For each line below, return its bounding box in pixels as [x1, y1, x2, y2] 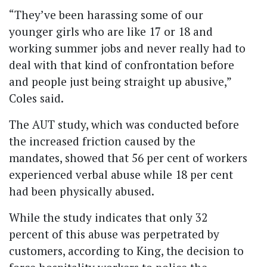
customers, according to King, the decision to [9, 243, 244, 258]
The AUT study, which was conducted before [9, 116, 239, 132]
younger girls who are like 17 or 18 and [9, 23, 213, 39]
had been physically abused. [9, 183, 154, 198]
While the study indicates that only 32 [9, 209, 207, 225]
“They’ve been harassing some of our [9, 7, 203, 22]
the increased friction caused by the [9, 133, 195, 148]
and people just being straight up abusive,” [9, 73, 231, 89]
